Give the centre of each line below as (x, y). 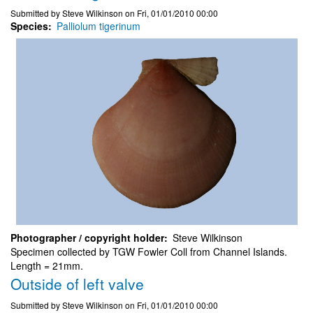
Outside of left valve (77, 284)
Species (29, 26)
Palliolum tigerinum (99, 26)
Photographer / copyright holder (87, 238)
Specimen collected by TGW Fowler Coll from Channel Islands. (149, 252)
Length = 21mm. (47, 266)
